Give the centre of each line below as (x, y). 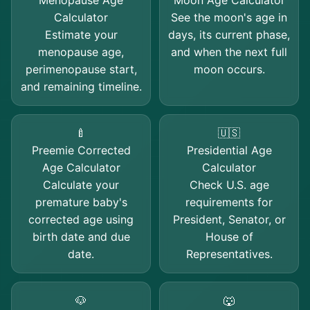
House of (229, 237)
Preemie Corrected (81, 150)
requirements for (229, 202)
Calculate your (81, 185)
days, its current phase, (229, 35)
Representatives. (229, 254)
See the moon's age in (229, 17)
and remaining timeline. (81, 86)
